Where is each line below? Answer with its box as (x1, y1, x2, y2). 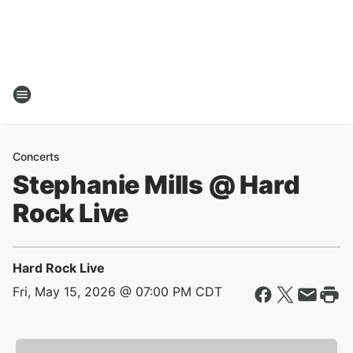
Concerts (13, 150, 60, 163)
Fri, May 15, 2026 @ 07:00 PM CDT (13, 284, 222, 299)
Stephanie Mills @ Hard (13, 169, 300, 200)
